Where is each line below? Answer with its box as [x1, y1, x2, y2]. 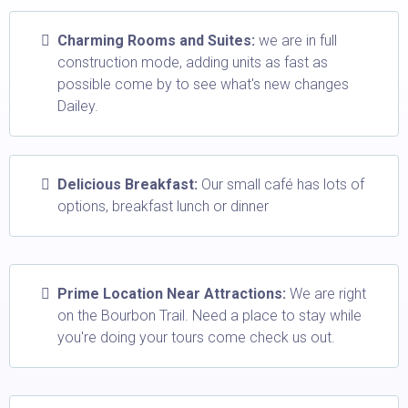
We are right [286, 284, 366, 302]
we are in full [255, 31, 337, 49]
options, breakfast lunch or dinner [57, 197, 269, 215]
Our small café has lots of [198, 175, 364, 193]
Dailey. [57, 97, 98, 115]
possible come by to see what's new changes [57, 75, 349, 93]
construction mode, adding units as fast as [57, 53, 328, 71]
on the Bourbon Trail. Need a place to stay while [57, 306, 362, 324]
